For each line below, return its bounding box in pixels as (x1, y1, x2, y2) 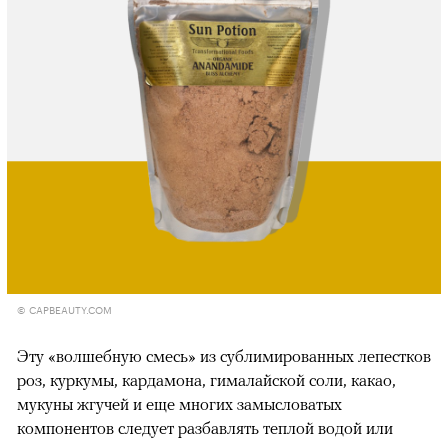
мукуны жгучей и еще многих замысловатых (17, 393, 342, 414)
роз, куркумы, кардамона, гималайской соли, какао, (17, 369, 396, 390)
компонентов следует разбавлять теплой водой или (17, 417, 393, 438)
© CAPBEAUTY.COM (17, 300, 112, 317)
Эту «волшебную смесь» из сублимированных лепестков (17, 345, 431, 366)
